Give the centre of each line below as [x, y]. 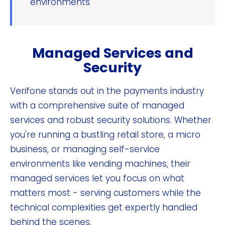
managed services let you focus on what [97, 178]
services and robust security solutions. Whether [111, 120]
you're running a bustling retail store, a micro [105, 134]
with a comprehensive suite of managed [97, 105]
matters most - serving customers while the [105, 193]
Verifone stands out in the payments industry [107, 91]
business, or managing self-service [85, 149]
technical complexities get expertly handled [104, 207]
